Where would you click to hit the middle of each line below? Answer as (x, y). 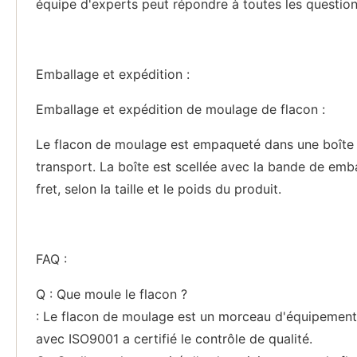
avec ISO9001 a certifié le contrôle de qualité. (174, 339)
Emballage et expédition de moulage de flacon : (180, 109)
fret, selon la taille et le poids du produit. (159, 189)
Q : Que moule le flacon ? (112, 294)
